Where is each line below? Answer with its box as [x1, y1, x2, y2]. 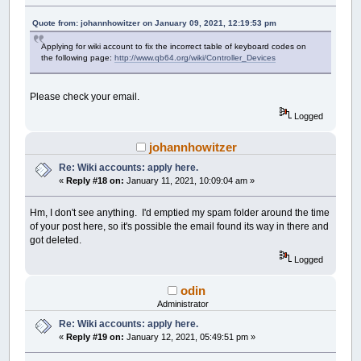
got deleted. [30, 234, 82, 247]
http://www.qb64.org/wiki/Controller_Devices [114, 53, 276, 63]
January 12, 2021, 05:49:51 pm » [124, 332, 256, 342]
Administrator [156, 299, 209, 309]
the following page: [41, 53, 115, 63]
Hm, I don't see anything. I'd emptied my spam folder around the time [30, 207, 330, 219]
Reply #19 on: [66, 332, 125, 342]
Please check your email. [30, 91, 140, 103]
